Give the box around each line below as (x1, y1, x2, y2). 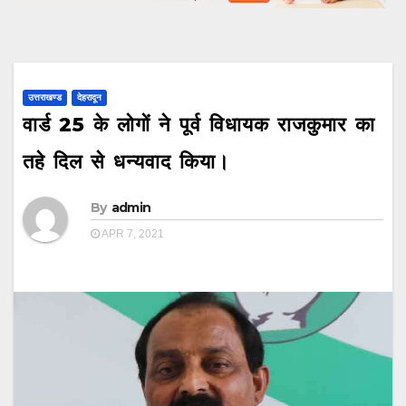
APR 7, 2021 (100, 227, 164, 240)
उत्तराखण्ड (28, 92, 62, 102)
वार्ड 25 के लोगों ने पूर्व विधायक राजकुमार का (23, 111, 375, 137)
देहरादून (77, 92, 101, 102)
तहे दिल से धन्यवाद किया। (23, 149, 230, 174)
